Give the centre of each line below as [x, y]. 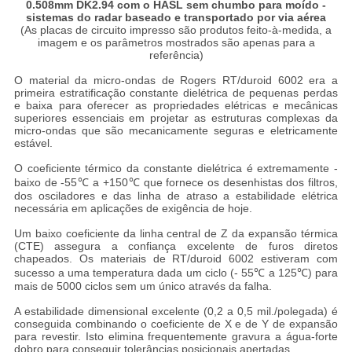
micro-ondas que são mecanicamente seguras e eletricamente [176, 131]
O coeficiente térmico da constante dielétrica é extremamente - [176, 169]
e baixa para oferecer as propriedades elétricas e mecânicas [176, 106]
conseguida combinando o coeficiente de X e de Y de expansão [176, 324]
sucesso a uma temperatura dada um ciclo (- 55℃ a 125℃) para [176, 273]
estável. [33, 143]
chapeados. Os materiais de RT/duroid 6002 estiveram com [176, 259]
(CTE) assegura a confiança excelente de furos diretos [176, 246]
